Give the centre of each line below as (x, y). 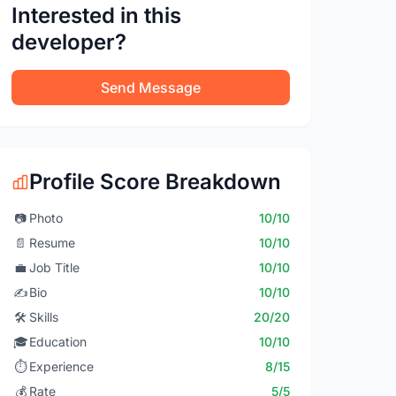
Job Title (55, 267)
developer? (69, 42)
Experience (62, 366)
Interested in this (97, 15)
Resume (53, 243)
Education (58, 342)
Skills (44, 317)
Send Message (151, 88)
